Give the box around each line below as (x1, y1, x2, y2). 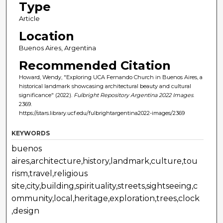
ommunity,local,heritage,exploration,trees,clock (11, 194, 200, 204)
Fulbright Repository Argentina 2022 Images (73, 92, 193, 99)
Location (18, 29, 74, 44)
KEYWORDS (11, 129, 50, 137)
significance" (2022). (18, 92, 74, 99)
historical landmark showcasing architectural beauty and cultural (18, 83, 191, 90)
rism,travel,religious (11, 169, 88, 179)
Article (18, 14, 40, 23)
